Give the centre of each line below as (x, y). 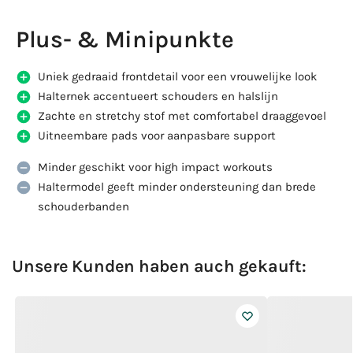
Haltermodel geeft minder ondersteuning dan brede (177, 186)
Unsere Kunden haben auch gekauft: (159, 266)
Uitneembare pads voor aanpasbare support (157, 135)
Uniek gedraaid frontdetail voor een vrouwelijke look (177, 76)
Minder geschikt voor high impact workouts (155, 167)
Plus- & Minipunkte (125, 39)
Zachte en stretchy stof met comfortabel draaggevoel (182, 115)
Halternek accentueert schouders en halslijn (158, 96)
